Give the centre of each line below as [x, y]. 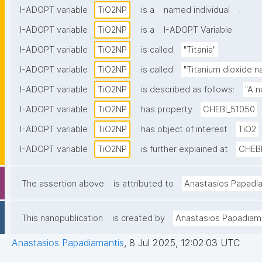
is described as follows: [188, 90]
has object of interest [184, 130]
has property [167, 110]
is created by [139, 218]
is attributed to [144, 184]
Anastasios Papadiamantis [68, 243]
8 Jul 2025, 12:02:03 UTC [185, 243]
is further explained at [185, 149]
